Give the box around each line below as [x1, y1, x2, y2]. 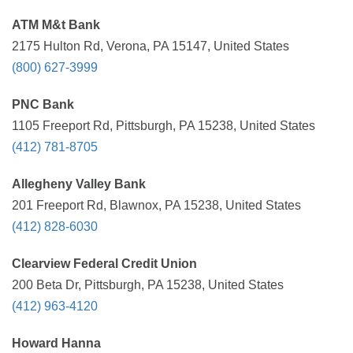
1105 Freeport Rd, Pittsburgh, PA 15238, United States [12, 119, 315, 132]
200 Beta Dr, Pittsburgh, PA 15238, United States [12, 278, 284, 292]
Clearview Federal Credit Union [12, 257, 197, 270]
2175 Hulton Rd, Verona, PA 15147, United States [12, 39, 289, 53]
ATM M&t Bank [12, 18, 100, 32]
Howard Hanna [12, 336, 101, 350]
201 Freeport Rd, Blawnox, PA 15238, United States [12, 199, 301, 212]
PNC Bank [12, 98, 74, 111]
